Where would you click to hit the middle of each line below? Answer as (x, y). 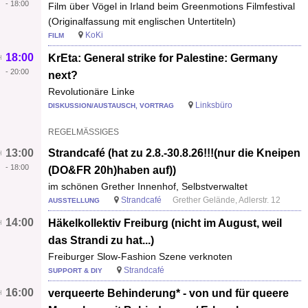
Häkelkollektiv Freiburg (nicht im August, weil (165, 223)
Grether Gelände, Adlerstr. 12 (227, 200)
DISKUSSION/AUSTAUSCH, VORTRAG (111, 105)
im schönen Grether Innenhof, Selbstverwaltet (148, 186)
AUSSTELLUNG (74, 200)
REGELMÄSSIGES (81, 132)
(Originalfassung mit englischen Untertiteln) (142, 21)
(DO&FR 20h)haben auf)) (112, 170)
